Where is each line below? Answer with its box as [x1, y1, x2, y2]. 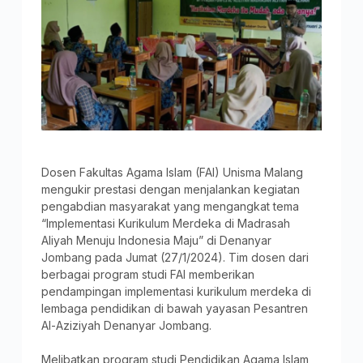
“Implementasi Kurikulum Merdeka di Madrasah [41, 216, 290, 230]
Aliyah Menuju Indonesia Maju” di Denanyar [41, 233, 271, 247]
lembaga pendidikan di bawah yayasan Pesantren [41, 301, 308, 315]
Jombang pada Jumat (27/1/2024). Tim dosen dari [41, 250, 309, 264]
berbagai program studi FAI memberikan [41, 267, 254, 281]
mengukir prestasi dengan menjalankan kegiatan [41, 181, 300, 196]
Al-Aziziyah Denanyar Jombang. [41, 318, 211, 332]
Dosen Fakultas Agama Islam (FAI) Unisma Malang [41, 164, 303, 179]
